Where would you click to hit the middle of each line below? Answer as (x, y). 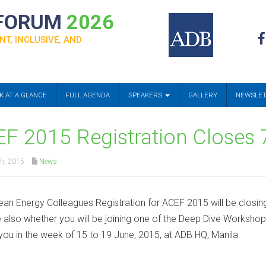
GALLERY (203, 95)
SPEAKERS (146, 95)
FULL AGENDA (88, 95)
